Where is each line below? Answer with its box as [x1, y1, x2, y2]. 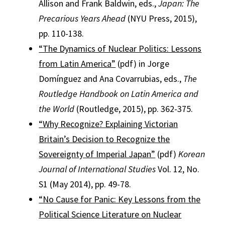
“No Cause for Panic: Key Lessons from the [39, 193, 201, 205]
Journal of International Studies [39, 163, 156, 175]
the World [39, 103, 75, 115]
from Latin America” [39, 58, 116, 69]
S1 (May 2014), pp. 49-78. [39, 178, 132, 190]
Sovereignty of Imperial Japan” [39, 148, 156, 160]
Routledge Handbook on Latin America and [39, 88, 199, 99]
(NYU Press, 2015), [126, 13, 197, 24]
